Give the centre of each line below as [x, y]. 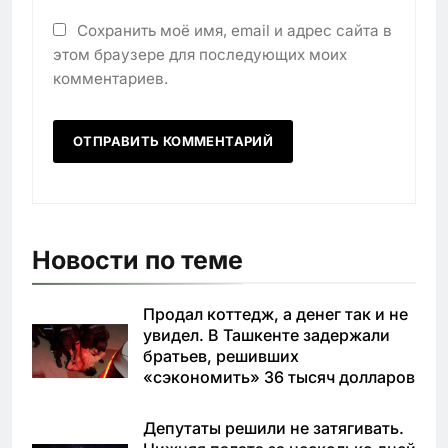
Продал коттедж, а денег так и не [275, 314]
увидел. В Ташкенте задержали [266, 335]
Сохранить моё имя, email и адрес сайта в [234, 31]
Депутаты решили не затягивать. [273, 428]
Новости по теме [137, 260]
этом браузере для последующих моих [200, 55]
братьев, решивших [221, 356]
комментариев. [110, 79]
